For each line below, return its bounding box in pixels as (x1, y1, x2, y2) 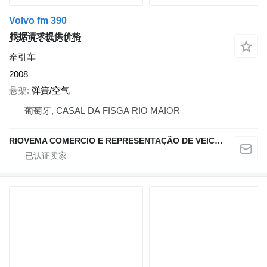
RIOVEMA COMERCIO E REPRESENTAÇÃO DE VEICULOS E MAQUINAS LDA (215, 135, 223, 145)
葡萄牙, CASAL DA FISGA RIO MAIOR (24, 105, 180, 116)
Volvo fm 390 (9, 15, 67, 26)
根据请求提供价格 (10, 31, 81, 42)
